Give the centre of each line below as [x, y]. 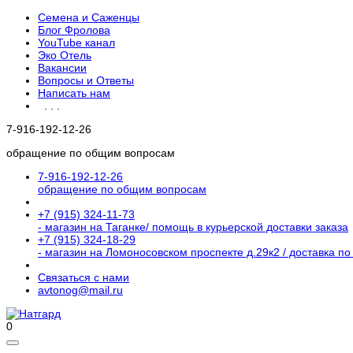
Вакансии [62, 68]
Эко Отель [65, 55]
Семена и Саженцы [89, 17]
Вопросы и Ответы [86, 80]
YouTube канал [76, 43]
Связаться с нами [84, 277]
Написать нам [74, 93]
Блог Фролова [74, 30]
